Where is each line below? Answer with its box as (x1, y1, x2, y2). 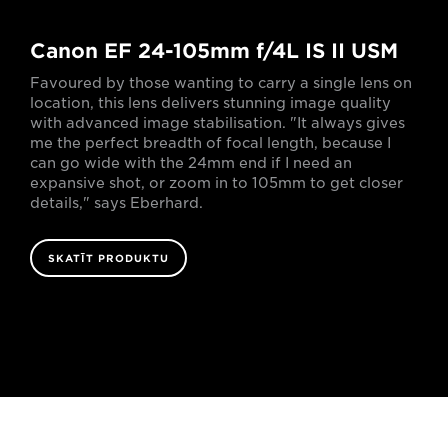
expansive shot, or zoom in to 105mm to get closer (30, 174, 403, 191)
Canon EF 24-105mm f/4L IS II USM (30, 38, 398, 63)
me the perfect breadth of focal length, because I (30, 134, 391, 151)
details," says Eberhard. (30, 194, 203, 211)
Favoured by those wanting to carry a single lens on (30, 74, 412, 91)
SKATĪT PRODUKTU (48, 251, 169, 264)
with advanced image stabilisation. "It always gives (30, 114, 405, 131)
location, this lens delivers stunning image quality (30, 94, 391, 111)
